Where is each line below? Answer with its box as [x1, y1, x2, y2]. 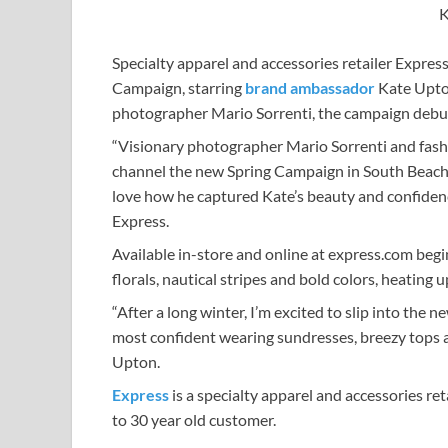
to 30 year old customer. [112, 409, 276, 429]
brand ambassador [245, 78, 375, 98]
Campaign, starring [112, 78, 245, 98]
